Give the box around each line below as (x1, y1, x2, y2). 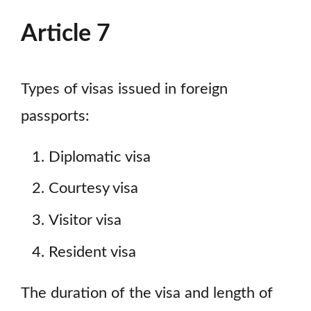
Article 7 (21, 22, 110, 46)
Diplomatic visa (49, 149, 151, 165)
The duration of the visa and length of (21, 285, 273, 301)
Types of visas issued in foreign (21, 81, 228, 96)
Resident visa (49, 244, 136, 260)
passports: (21, 108, 90, 124)
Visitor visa (49, 213, 121, 228)
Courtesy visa (49, 181, 138, 196)
